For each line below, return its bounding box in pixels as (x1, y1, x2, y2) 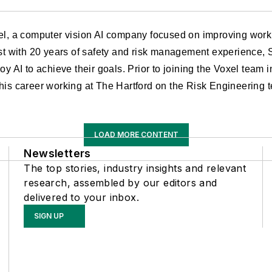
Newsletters (24, 147, 91, 160)
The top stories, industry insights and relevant (24, 162, 246, 174)
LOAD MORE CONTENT (93, 130, 178, 139)
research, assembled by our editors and (24, 177, 217, 189)
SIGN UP (34, 211, 64, 220)
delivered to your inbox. (24, 191, 139, 203)
